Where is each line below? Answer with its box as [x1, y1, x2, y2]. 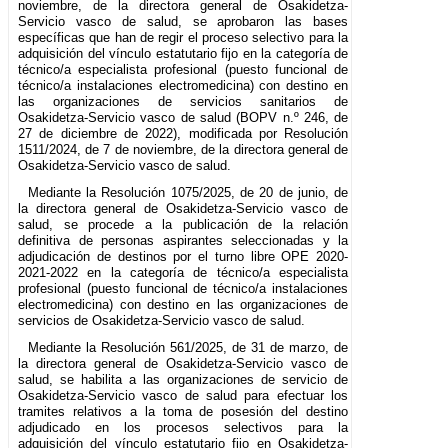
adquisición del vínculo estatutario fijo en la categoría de [18, 46, 349, 62]
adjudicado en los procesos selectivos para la [18, 420, 349, 436]
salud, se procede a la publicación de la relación [18, 217, 349, 233]
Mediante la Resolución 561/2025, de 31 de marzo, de [27, 340, 349, 356]
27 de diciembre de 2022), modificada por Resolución [18, 126, 349, 142]
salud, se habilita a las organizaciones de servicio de [18, 372, 349, 388]
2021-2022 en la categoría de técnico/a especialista [18, 265, 349, 281]
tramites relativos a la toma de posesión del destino [18, 404, 349, 420]
